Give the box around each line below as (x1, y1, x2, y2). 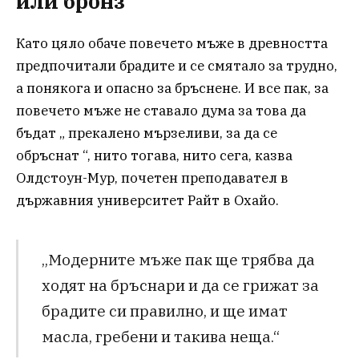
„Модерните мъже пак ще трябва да (41, 249, 315, 270)
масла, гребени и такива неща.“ (41, 326, 280, 347)
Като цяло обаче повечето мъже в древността (16, 34, 328, 52)
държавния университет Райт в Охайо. (16, 191, 279, 209)
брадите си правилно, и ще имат (41, 301, 288, 321)
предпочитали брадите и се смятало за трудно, (16, 56, 337, 75)
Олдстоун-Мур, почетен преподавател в (16, 168, 288, 187)
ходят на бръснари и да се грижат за (41, 275, 319, 296)
